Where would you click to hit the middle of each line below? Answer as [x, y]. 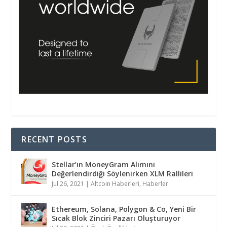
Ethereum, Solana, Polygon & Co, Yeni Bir [124, 209]
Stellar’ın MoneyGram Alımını [104, 165]
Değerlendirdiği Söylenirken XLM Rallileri [123, 174]
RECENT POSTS [54, 140]
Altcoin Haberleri [115, 184]
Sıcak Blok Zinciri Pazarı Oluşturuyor [116, 218]
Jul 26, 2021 [68, 184]
